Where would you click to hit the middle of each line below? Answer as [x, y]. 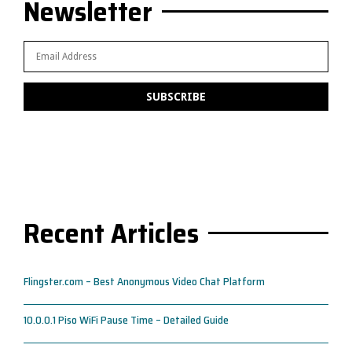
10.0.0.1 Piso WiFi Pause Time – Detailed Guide [126, 320]
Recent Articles [111, 233]
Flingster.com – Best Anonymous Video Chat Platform [144, 281]
